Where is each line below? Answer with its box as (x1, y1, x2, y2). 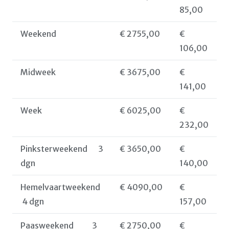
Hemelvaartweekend (20, 182, 100, 192)
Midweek (20, 67, 56, 77)
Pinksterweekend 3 (20, 144, 103, 154)
